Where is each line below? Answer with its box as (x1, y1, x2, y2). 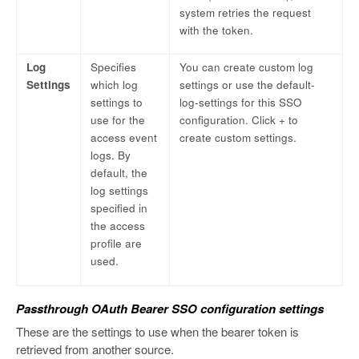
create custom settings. (179, 130, 296, 146)
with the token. (179, 22, 253, 38)
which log (91, 77, 138, 93)
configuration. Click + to (179, 112, 298, 128)
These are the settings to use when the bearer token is (16, 323, 299, 341)
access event (91, 130, 157, 146)
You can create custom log (179, 59, 313, 75)
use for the (91, 112, 145, 128)
